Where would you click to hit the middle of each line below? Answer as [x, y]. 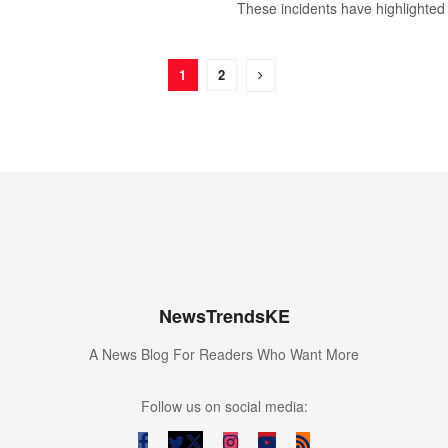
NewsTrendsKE [224, 316]
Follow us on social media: [224, 406]
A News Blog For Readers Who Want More [224, 354]
